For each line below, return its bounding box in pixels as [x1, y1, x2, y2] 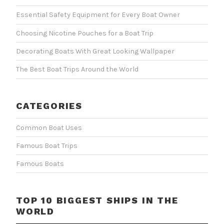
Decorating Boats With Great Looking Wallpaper [16, 47, 174, 56]
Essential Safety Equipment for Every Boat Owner [16, 10, 180, 19]
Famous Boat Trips [16, 141, 77, 150]
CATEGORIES [16, 100, 82, 111]
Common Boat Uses [16, 123, 82, 132]
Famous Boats [16, 159, 64, 168]
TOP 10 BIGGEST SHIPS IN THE [16, 194, 178, 205]
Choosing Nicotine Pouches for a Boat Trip [16, 28, 153, 37]
